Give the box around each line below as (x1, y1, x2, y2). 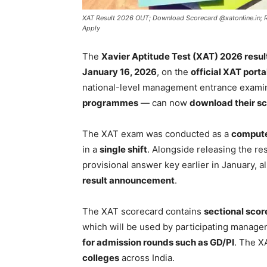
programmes (82, 97, 138, 108)
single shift (100, 144, 147, 155)
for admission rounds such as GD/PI (82, 237, 234, 248)
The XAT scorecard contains (82, 206, 204, 217)
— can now (138, 97, 190, 108)
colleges (82, 252, 119, 263)
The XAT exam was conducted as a (82, 128, 231, 139)
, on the (157, 66, 191, 77)
